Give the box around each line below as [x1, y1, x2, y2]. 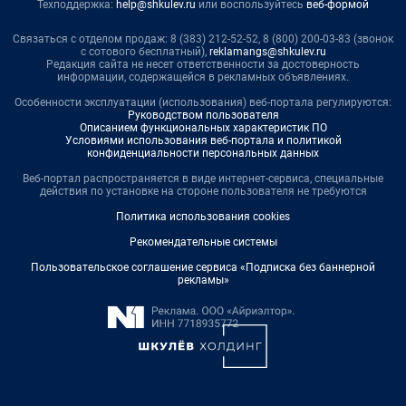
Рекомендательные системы [129, 235, 277, 248]
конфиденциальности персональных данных [87, 146, 319, 159]
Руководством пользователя [127, 108, 279, 121]
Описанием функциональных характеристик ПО [79, 121, 327, 134]
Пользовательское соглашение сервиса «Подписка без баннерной [31, 260, 375, 274]
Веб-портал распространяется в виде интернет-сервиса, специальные [23, 171, 383, 185]
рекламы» [177, 273, 229, 286]
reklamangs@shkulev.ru [208, 44, 326, 58]
